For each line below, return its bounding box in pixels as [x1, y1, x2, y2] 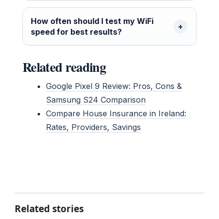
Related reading [22, 57, 106, 77]
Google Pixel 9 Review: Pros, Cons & [46, 81, 182, 91]
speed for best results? [31, 27, 122, 37]
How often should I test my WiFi [31, 16, 153, 26]
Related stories [15, 202, 84, 216]
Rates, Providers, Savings [46, 122, 141, 132]
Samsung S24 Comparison [46, 95, 146, 105]
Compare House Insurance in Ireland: [46, 109, 186, 119]
